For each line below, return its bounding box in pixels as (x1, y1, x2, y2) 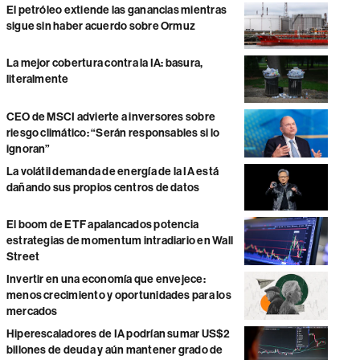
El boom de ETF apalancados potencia (6, 218, 199, 232)
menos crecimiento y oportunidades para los (6, 288, 231, 303)
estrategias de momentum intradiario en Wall (6, 234, 234, 248)
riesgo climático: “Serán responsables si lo (6, 125, 220, 140)
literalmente (6, 72, 69, 87)
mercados (6, 305, 58, 319)
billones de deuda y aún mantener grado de (6, 343, 223, 358)
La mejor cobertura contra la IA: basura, (6, 56, 203, 71)
